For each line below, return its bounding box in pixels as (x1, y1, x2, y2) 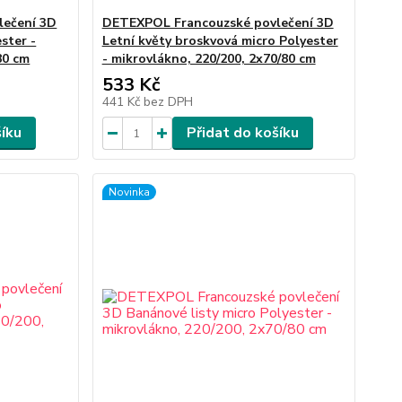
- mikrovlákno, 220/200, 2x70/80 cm (101, 50, 316, 67)
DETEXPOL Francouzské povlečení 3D (101, 14, 334, 31)
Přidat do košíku (186, 123, 299, 143)
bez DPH (143, 93, 193, 110)
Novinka (108, 185, 150, 199)
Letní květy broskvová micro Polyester (101, 32, 338, 49)
